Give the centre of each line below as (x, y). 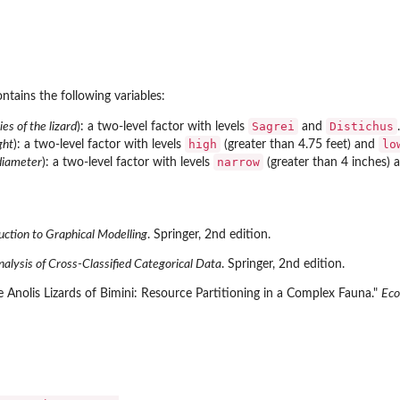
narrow (238, 162)
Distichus (362, 126)
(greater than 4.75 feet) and (300, 144)
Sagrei (273, 126)
